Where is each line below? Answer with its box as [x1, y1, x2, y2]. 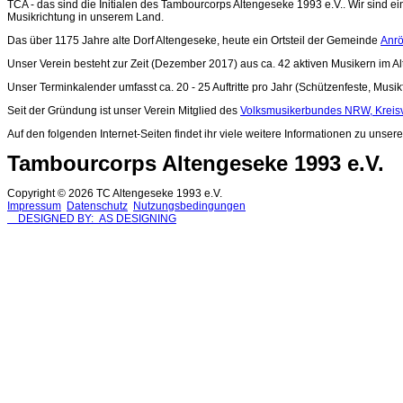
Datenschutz [67, 200, 128, 213]
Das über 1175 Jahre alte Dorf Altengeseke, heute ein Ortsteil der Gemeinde [7, 34, 381, 48]
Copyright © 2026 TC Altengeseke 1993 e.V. [7, 187, 228, 201]
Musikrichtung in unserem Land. [7, 11, 164, 24]
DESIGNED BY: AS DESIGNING [7, 212, 176, 226]
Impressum [7, 200, 61, 213]
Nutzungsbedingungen [133, 200, 246, 213]
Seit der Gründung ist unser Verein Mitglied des [7, 104, 240, 118]
